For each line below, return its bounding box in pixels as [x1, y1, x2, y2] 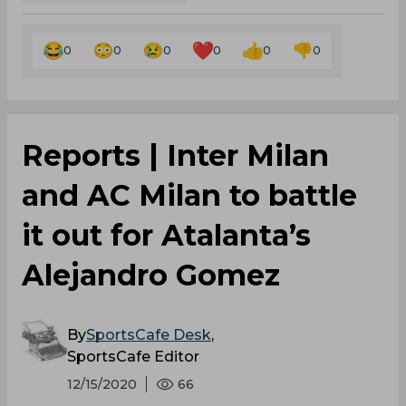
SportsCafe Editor [67, 348, 199, 365]
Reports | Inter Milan [22, 138, 329, 173]
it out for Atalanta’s [22, 217, 311, 253]
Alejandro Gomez [22, 257, 280, 293]
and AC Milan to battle [22, 178, 357, 213]
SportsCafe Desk [86, 326, 211, 343]
